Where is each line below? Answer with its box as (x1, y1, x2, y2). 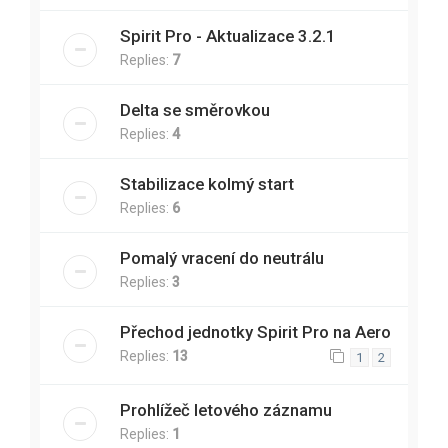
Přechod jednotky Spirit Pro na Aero (120, 322, 391, 343)
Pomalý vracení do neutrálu (120, 248, 324, 269)
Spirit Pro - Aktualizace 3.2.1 (120, 26, 336, 47)
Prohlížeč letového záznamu (120, 400, 332, 421)
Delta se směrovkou (120, 100, 270, 121)
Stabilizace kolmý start (120, 174, 294, 195)
